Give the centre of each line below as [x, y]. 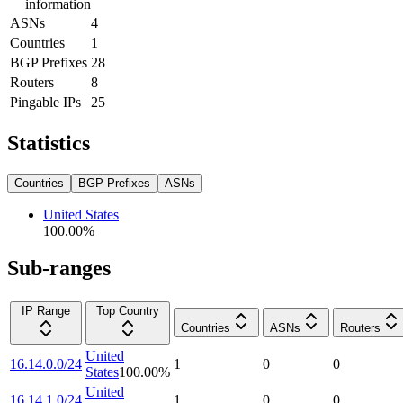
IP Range [46, 311]
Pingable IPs [45, 102]
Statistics [49, 143]
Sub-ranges [59, 269]
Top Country [128, 311]
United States [81, 214]
